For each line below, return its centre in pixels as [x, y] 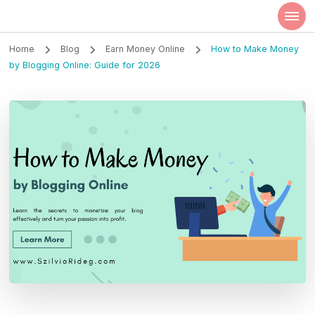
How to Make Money [255, 49]
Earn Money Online [146, 49]
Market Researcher [54, 23]
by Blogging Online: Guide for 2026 [85, 65]
